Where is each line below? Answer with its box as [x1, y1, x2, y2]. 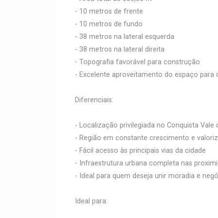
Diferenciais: [75, 96, 113, 104]
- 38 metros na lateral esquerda [75, 33, 174, 41]
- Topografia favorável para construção [75, 58, 200, 66]
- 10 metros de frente [75, 7, 143, 16]
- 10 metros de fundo [75, 20, 143, 28]
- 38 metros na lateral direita [75, 45, 164, 54]
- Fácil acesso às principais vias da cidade [75, 146, 206, 155]
